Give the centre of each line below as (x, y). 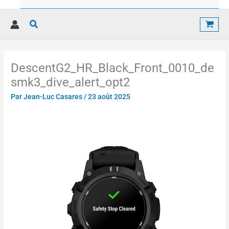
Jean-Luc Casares (54, 97)
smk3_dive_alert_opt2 (71, 83)
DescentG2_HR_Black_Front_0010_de (113, 68)
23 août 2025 (109, 97)
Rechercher (52, 23)
